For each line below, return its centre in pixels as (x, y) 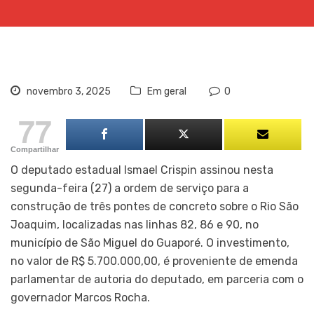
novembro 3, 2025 (68, 91)
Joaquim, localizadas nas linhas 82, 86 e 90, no (135, 224)
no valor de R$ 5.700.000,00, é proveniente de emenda (154, 261)
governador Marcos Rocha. (80, 297)
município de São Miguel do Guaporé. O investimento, (150, 243)
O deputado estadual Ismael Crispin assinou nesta (142, 170)
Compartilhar (35, 149)
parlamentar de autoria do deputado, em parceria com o (157, 279)
